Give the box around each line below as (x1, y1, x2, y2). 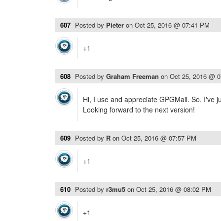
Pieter (106, 20, 126, 30)
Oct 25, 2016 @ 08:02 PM (136, 184, 211, 194)
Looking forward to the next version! (83, 105, 195, 114)
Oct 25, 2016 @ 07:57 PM (121, 133, 196, 143)
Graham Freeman (106, 72, 161, 81)
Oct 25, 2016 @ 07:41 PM (135, 20, 210, 30)
